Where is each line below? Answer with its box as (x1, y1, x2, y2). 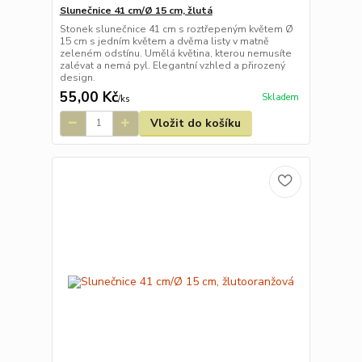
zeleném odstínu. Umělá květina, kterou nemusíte (59, 46, 292, 60)
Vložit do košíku (149, 115, 241, 131)
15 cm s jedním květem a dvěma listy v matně (59, 34, 269, 48)
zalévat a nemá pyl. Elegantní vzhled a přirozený (59, 58, 285, 72)
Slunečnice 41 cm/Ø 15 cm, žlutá (59, 3, 213, 17)
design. (59, 70, 95, 84)
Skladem (261, 91, 299, 103)
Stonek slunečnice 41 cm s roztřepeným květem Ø (59, 22, 293, 36)
